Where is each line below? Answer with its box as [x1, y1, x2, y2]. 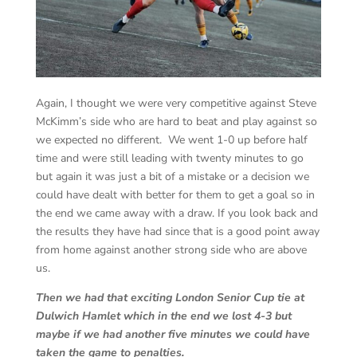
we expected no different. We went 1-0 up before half [35, 131, 308, 147]
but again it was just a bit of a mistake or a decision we [35, 168, 309, 184]
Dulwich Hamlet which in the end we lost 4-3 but [35, 308, 292, 324]
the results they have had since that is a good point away [35, 223, 320, 239]
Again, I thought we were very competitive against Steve [35, 95, 316, 111]
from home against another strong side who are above [35, 241, 307, 257]
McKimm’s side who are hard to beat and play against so [35, 113, 317, 129]
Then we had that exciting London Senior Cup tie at [35, 289, 304, 305]
